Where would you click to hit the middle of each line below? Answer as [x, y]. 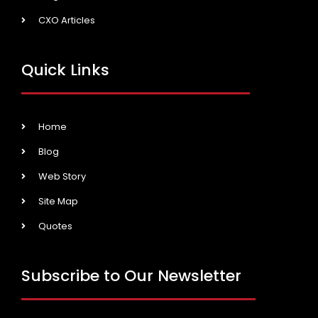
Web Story [62, 177]
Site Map [58, 202]
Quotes [55, 226]
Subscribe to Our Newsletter [131, 276]
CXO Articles [67, 21]
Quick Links [65, 70]
